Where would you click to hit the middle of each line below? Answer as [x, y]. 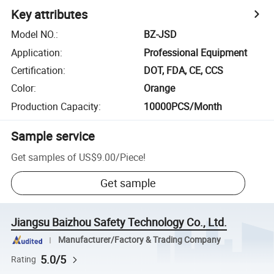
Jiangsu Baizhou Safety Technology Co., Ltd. [119, 222]
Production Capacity [55, 106]
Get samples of [44, 157]
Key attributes [50, 15]
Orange [160, 88]
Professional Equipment [196, 52]
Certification [37, 70]
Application [36, 52]
